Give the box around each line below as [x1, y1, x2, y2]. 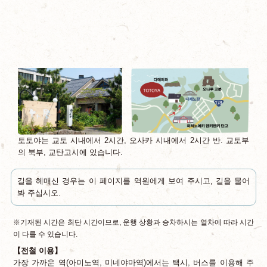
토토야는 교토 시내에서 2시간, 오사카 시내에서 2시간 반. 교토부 [18, 136, 249, 145]
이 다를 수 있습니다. [13, 229, 77, 238]
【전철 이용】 [13, 246, 62, 255]
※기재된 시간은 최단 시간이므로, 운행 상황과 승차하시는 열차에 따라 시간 [13, 218, 254, 226]
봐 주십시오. [17, 188, 61, 198]
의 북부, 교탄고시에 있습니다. [18, 148, 123, 157]
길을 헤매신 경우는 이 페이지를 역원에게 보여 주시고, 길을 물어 [17, 176, 250, 186]
